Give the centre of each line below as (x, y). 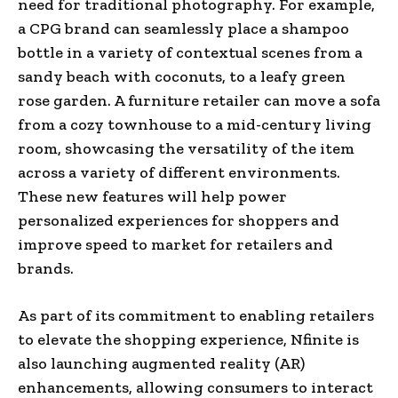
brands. (46, 268)
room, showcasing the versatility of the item (186, 148)
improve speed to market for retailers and (175, 244)
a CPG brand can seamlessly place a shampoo (183, 28)
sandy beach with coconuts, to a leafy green (182, 76)
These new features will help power (152, 196)
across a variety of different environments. (179, 172)
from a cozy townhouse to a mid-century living (195, 124)
